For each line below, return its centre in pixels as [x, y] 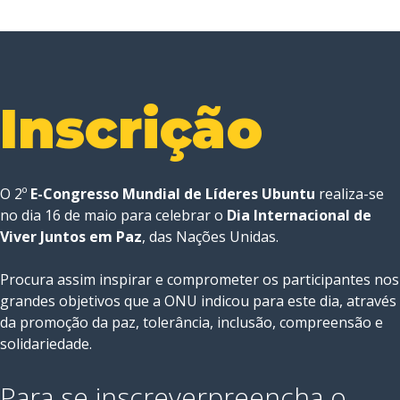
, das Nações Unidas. [210, 237]
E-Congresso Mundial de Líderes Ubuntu [173, 194]
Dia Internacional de [299, 216]
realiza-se [350, 194]
